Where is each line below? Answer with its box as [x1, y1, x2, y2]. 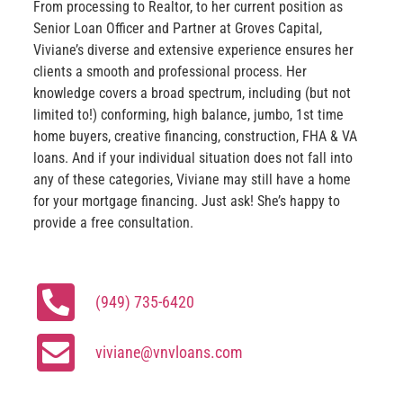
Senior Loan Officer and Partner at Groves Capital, [33, 19, 322, 37]
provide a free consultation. [33, 213, 193, 231]
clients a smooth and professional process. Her [33, 62, 307, 80]
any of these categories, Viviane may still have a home [33, 170, 351, 188]
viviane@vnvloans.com [95, 343, 243, 363]
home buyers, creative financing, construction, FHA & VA [33, 127, 357, 145]
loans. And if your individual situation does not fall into [33, 148, 353, 166]
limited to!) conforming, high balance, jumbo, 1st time [33, 105, 344, 123]
